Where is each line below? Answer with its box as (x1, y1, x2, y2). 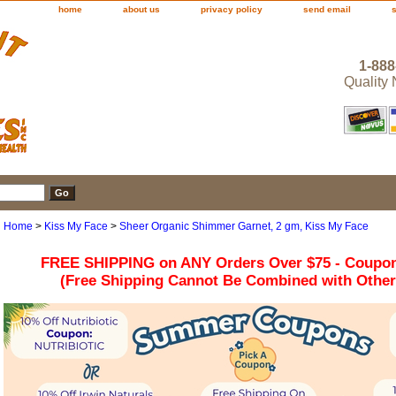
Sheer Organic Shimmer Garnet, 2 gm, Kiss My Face (119, 220, 369, 233)
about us (123, 4, 160, 14)
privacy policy (201, 4, 263, 14)
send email (303, 4, 351, 14)
